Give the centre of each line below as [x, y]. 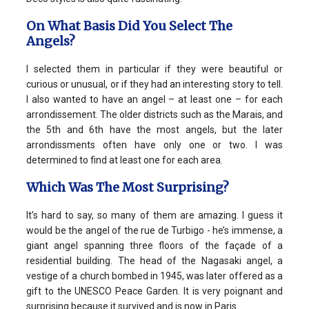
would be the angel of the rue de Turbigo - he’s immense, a [154, 231]
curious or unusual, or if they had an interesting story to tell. [154, 84]
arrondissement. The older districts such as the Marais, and [154, 115]
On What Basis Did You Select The [129, 26]
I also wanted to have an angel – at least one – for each [154, 100]
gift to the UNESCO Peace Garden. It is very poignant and [154, 291]
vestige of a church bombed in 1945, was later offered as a [154, 276]
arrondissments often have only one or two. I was [154, 145]
